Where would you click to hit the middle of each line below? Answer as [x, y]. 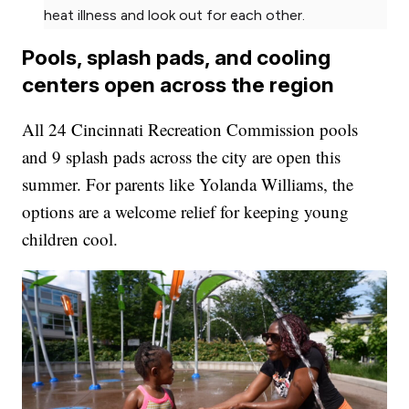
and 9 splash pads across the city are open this [182, 156]
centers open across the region [178, 84]
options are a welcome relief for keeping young [186, 211]
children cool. [70, 238]
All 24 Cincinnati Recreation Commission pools [190, 129]
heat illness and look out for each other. [175, 15]
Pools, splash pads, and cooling [177, 57]
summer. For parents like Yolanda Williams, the [188, 184]
